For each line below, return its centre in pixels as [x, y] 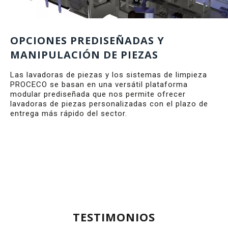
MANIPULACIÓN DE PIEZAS [84, 55]
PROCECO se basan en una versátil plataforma [99, 85]
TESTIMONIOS [114, 217]
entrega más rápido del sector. [69, 114]
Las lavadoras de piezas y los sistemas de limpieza [109, 75]
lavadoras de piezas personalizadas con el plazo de [109, 104]
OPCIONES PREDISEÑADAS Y [87, 41]
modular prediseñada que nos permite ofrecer [98, 94]
